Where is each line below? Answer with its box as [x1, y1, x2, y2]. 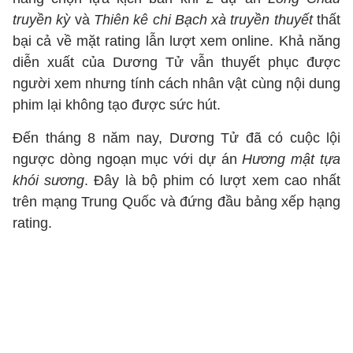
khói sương [13, 173, 85, 188]
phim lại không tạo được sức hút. [13, 97, 221, 113]
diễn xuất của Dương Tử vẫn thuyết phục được [13, 54, 340, 70]
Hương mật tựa [242, 151, 341, 167]
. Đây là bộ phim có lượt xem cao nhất [84, 173, 341, 188]
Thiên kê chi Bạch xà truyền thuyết [93, 12, 313, 28]
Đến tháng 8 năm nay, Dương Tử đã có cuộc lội [13, 130, 340, 146]
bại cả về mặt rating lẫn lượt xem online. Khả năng [13, 33, 340, 49]
